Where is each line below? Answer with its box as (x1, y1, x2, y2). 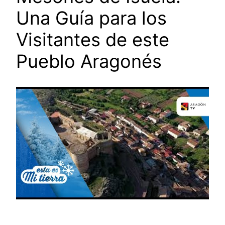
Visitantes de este (16, 29, 169, 51)
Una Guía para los (16, 7, 167, 30)
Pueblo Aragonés (16, 50, 162, 73)
